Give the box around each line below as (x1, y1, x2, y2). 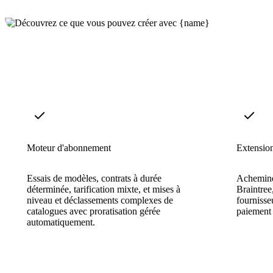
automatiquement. (27, 216, 95, 227)
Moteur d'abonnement (27, 142, 111, 153)
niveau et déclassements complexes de (27, 194, 173, 205)
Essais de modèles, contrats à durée (27, 172, 161, 183)
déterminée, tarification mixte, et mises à (27, 183, 180, 194)
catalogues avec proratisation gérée (27, 205, 160, 216)
